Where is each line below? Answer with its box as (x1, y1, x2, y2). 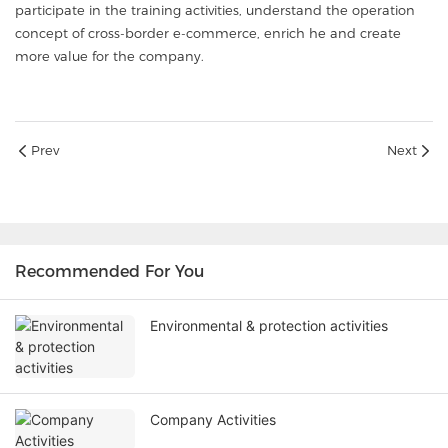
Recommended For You (15, 262, 204, 282)
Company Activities (150, 411, 276, 429)
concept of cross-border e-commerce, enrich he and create (15, 24, 401, 41)
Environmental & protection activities (150, 317, 388, 335)
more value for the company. (15, 47, 204, 64)
